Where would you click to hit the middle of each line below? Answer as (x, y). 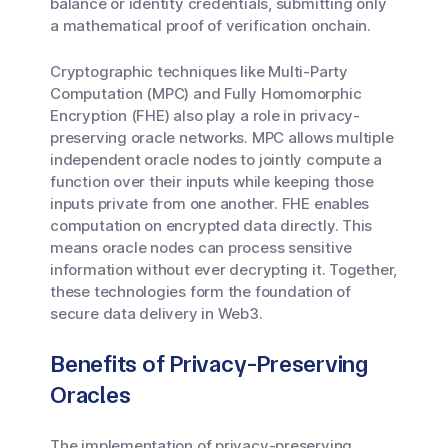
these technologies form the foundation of (200, 291)
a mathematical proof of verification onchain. (210, 25)
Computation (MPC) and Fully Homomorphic (206, 93)
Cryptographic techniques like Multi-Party (199, 71)
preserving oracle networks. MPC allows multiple (222, 137)
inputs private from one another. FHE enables (210, 203)
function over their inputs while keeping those (212, 181)
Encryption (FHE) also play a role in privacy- (205, 115)
